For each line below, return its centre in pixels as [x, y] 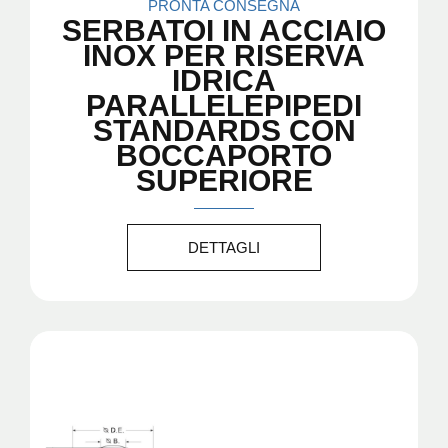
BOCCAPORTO [224, 155]
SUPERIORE [224, 180]
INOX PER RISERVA [224, 55]
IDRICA [224, 80]
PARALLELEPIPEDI [224, 105]
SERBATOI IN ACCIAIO [224, 30]
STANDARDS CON [224, 130]
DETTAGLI [224, 247]
